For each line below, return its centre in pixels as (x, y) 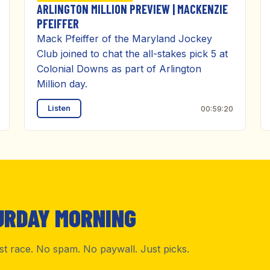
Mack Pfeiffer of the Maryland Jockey (124, 39)
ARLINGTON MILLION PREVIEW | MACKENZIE (132, 9)
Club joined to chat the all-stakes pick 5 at (132, 54)
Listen (59, 108)
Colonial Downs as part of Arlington (119, 69)
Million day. (62, 84)
